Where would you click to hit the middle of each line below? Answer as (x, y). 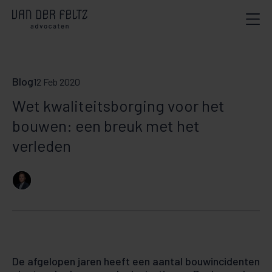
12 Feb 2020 (57, 82)
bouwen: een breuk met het (106, 125)
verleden (42, 145)
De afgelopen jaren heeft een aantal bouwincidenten (136, 261)
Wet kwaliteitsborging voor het (118, 105)
